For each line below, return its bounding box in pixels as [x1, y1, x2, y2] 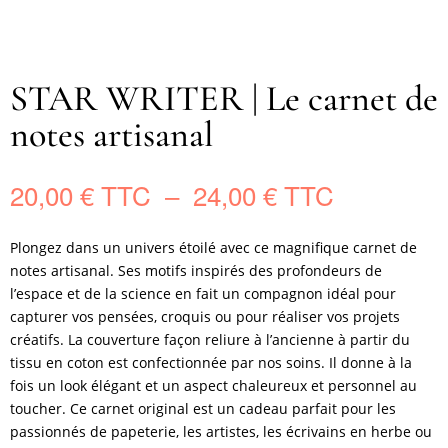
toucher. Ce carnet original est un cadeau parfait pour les [10, 399, 396, 418]
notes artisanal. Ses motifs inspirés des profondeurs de [10, 261, 382, 280]
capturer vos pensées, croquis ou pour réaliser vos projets [10, 307, 400, 326]
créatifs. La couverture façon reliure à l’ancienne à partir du [10, 330, 410, 349]
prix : [333, 221, 389, 258]
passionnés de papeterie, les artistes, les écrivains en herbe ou [10, 422, 432, 441]
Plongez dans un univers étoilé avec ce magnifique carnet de [10, 238, 417, 257]
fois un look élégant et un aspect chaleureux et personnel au [10, 376, 417, 395]
